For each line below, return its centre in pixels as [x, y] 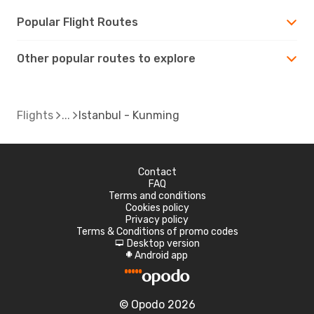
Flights [35, 115]
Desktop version [163, 243]
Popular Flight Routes [77, 22]
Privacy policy [157, 219]
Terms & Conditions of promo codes [157, 231]
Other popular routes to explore [106, 58]
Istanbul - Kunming [129, 115]
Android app [161, 255]
